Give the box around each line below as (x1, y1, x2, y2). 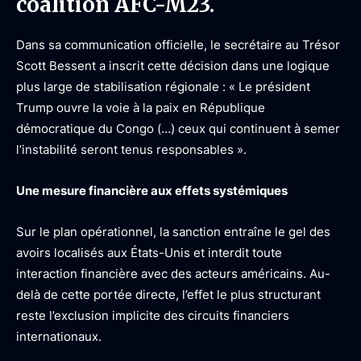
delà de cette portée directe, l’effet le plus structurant (16, 287, 321, 302)
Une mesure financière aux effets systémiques (16, 183, 288, 198)
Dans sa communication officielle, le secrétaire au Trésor (16, 37, 340, 52)
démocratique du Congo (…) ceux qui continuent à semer (16, 121, 340, 136)
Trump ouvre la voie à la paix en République (16, 100, 265, 115)
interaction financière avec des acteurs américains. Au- (16, 266, 330, 281)
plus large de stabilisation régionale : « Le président (16, 79, 310, 94)
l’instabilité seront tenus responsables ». (16, 142, 247, 157)
